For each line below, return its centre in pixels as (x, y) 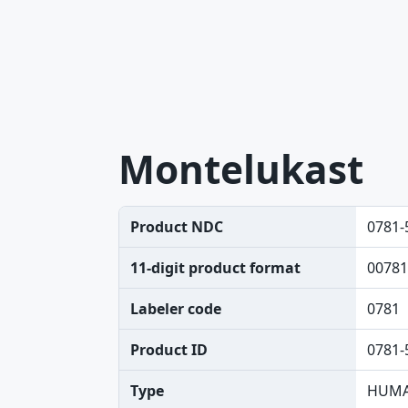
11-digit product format (215, 268)
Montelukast (241, 169)
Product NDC (177, 227)
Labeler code (176, 309)
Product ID (169, 350)
